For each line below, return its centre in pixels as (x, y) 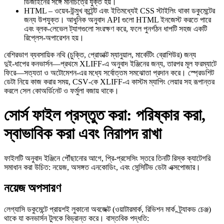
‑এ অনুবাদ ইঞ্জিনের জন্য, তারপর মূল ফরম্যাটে (159, 63)
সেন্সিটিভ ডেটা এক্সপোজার (163, 167)
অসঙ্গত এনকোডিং (93, 167)
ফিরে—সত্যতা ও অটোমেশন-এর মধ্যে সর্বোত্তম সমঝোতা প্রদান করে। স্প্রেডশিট (109, 72)
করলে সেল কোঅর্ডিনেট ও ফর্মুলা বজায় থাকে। (61, 90)
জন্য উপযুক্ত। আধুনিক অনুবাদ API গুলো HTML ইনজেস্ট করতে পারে (117, 19)
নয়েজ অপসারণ (32, 188)
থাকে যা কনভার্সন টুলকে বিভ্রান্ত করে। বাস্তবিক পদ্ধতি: (76, 218)
